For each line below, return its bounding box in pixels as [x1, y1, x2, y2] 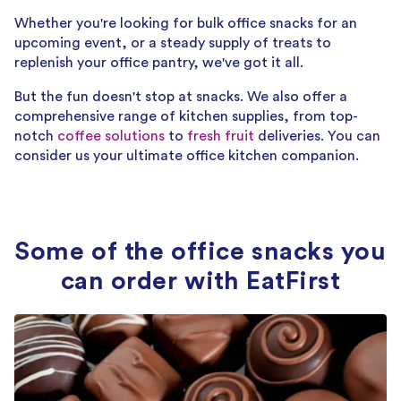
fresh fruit [187, 128, 254, 143]
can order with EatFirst [60, 268, 341, 294]
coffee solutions [57, 128, 165, 143]
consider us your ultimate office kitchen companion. [14, 148, 359, 163]
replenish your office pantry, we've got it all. [14, 55, 303, 70]
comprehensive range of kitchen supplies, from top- [14, 108, 358, 124]
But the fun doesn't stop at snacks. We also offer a [14, 89, 347, 104]
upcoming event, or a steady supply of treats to [14, 35, 331, 50]
